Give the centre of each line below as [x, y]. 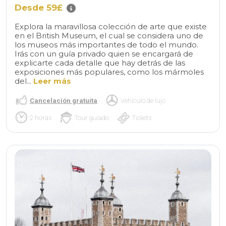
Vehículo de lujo [143, 100]
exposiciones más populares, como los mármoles [109, 72]
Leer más [52, 81]
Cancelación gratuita [64, 100]
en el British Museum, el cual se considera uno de [109, 36]
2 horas [41, 118]
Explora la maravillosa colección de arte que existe [111, 27]
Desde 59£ [39, 8]
